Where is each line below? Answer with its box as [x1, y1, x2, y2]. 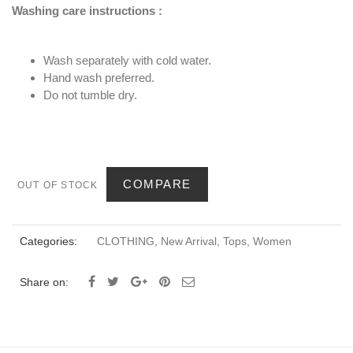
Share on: [20, 276, 69, 289]
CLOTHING [97, 235, 154, 248]
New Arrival [161, 235, 217, 248]
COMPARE [123, 177, 191, 191]
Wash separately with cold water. [43, 54, 211, 68]
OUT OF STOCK [17, 180, 98, 191]
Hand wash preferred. [43, 71, 154, 85]
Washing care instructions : [12, 4, 162, 18]
